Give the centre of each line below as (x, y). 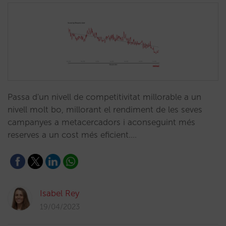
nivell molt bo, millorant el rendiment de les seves (105, 109)
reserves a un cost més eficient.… (72, 135)
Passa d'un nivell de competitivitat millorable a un (104, 97)
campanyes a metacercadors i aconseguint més (101, 122)
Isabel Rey (60, 193)
